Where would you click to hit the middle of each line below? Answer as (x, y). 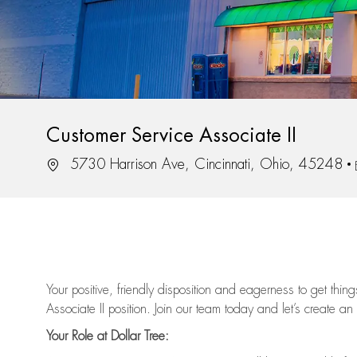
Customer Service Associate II (171, 136)
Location (67, 164)
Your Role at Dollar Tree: (108, 337)
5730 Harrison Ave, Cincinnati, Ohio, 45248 (204, 165)
